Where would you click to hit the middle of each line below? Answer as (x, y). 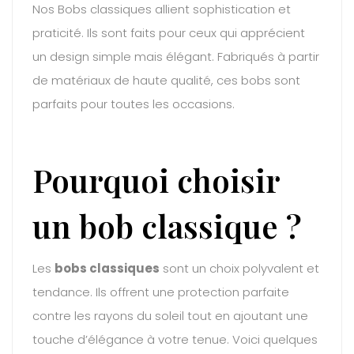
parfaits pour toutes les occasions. (134, 104)
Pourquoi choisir (156, 179)
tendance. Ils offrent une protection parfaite (161, 292)
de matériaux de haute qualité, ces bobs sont (166, 81)
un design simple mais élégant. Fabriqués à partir (176, 57)
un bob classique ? (167, 225)
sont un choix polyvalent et (239, 268)
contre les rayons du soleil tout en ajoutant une (170, 315)
